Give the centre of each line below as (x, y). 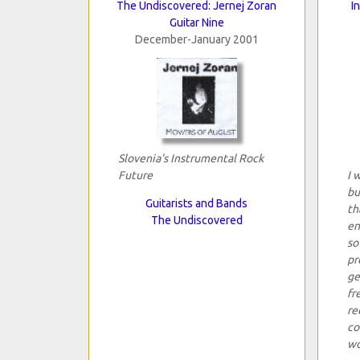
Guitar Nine (196, 22)
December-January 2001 (196, 39)
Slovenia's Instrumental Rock (190, 158)
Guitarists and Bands (196, 203)
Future (135, 175)
